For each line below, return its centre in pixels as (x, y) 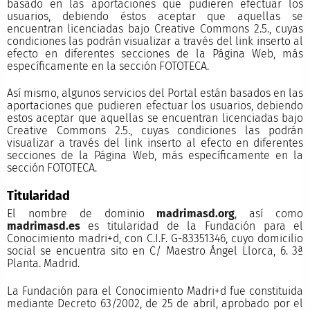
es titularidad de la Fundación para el (192, 226)
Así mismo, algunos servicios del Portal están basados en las (155, 93)
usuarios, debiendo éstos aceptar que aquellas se (155, 16)
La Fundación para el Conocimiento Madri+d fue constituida (155, 291)
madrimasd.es (43, 226)
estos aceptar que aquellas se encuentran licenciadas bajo (155, 118)
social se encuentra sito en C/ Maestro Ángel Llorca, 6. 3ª (155, 251)
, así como (269, 214)
